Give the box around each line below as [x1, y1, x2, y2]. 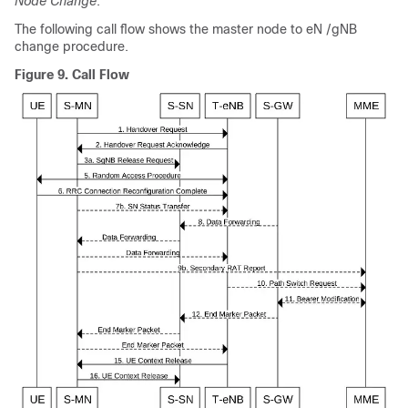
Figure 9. [15, 66, 72, 82]
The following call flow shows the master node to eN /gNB [15, 21, 357, 36]
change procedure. [15, 38, 128, 54]
